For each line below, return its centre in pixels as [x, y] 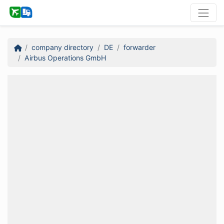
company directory [62, 47]
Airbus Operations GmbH [65, 57]
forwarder [139, 47]
